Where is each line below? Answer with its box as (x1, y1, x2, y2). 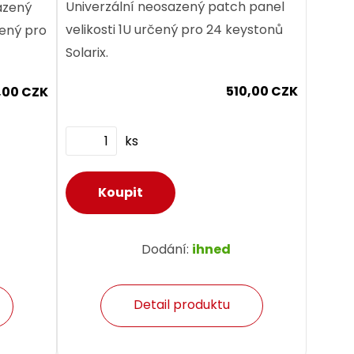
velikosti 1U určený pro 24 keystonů (65, 20, 283, 39)
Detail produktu (134, 295, 231, 314)
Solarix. (65, 43, 108, 62)
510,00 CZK (226, 81, 299, 100)
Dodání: (141, 239, 192, 258)
